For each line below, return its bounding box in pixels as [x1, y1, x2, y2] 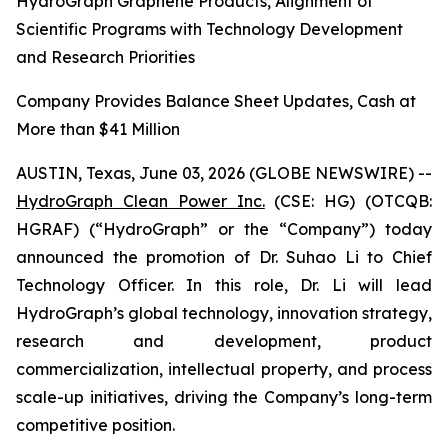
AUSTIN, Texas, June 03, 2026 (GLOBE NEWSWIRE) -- [16, 163, 432, 183]
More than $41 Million [16, 119, 180, 139]
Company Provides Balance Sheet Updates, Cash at [16, 91, 416, 111]
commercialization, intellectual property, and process [16, 359, 432, 379]
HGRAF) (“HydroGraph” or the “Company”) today [16, 219, 432, 239]
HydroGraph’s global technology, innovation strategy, [16, 303, 432, 323]
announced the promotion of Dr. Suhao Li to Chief [16, 247, 432, 267]
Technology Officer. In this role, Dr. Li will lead [16, 275, 432, 295]
